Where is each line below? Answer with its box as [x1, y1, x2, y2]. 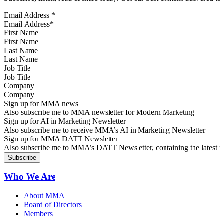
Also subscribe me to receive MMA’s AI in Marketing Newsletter [4, 125, 205, 134]
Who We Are [4, 171, 55, 182]
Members [24, 209, 53, 218]
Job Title [4, 63, 30, 72]
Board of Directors [24, 200, 82, 209]
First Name [4, 28, 38, 37]
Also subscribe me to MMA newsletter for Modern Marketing [4, 108, 194, 116]
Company [4, 81, 34, 90]
